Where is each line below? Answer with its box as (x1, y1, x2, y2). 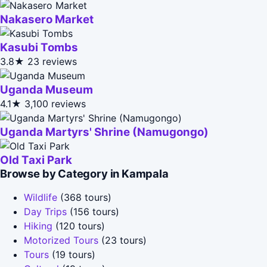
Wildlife (24, 191, 57, 203)
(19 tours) (49, 248, 95, 260)
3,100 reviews (24, 97, 86, 110)
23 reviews (27, 55, 77, 67)
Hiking (24, 219, 52, 232)
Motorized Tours (24, 234, 98, 246)
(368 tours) (57, 191, 111, 203)
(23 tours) (98, 234, 147, 246)
